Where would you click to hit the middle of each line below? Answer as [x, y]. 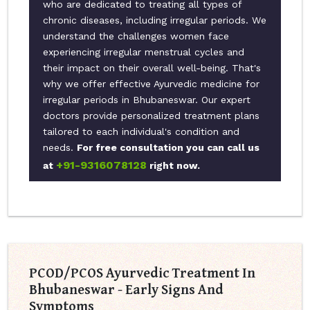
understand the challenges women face [136, 36]
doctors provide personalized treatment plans [151, 116]
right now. [173, 166]
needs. [60, 148]
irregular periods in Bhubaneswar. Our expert [147, 100]
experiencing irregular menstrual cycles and [144, 52]
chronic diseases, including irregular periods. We [155, 20]
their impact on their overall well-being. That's [152, 68]
